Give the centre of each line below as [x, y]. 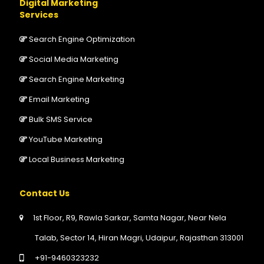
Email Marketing [59, 100]
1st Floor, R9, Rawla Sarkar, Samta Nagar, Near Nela [130, 218]
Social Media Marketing [74, 60]
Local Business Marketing [77, 160]
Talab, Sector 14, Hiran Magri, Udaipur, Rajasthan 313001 [139, 238]
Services [39, 15]
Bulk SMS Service [61, 120]
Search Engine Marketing [77, 80]
